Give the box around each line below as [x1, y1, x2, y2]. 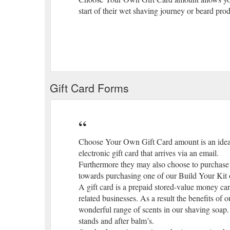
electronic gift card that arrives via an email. [79, 147, 219, 158]
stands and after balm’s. [79, 215, 154, 226]
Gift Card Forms [50, 80, 129, 95]
